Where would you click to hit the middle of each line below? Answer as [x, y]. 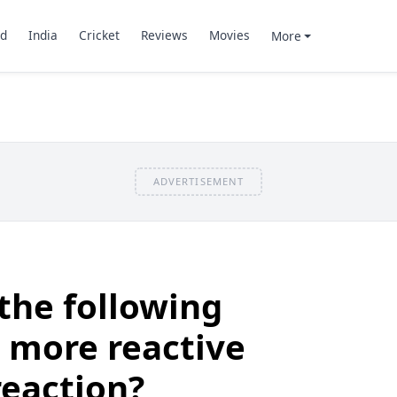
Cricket [99, 35]
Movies [229, 35]
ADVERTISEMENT [198, 181]
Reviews [164, 35]
